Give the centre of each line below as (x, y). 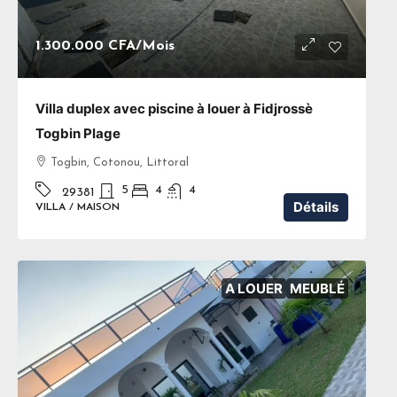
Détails (316, 206)
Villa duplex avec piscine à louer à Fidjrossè (174, 108)
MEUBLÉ (317, 288)
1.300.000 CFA (86, 46)
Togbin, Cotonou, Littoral (120, 162)
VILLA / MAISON (78, 207)
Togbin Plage (78, 133)
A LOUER (254, 288)
